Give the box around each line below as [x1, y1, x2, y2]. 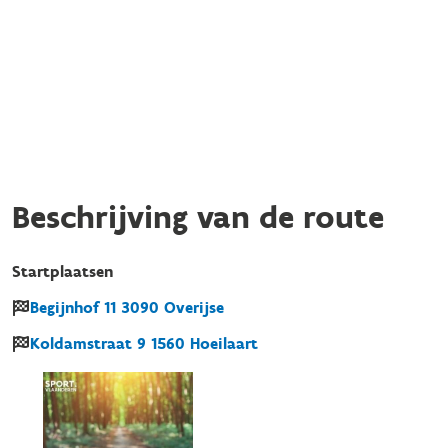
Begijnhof [30, 298, 99, 317]
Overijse [164, 298, 224, 317]
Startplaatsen [12, 262, 113, 281]
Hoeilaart [190, 334, 258, 353]
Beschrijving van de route [12, 198, 384, 236]
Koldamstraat [30, 334, 132, 353]
